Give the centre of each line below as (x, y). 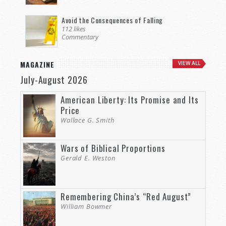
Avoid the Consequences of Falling (112, 20)
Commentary (80, 37)
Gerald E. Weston (88, 158)
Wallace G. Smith (88, 120)
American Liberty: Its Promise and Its (130, 100)
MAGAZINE (37, 65)
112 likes (74, 29)
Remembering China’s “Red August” (126, 197)
